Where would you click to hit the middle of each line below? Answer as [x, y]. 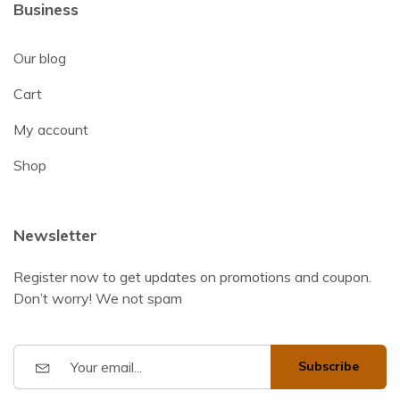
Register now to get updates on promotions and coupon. [192, 276]
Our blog [40, 58]
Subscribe [329, 367]
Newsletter [55, 235]
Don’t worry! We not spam [98, 298]
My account [51, 129]
